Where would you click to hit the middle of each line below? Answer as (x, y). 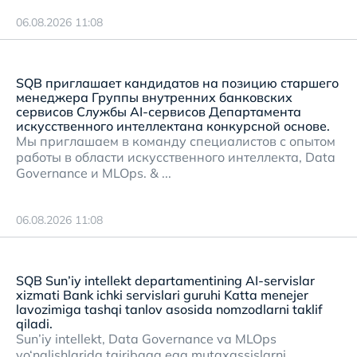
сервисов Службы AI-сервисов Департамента (159, 112)
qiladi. (34, 324)
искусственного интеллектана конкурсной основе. (173, 126)
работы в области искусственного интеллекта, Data (176, 157)
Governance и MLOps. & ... (94, 173)
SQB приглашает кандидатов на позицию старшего (177, 83)
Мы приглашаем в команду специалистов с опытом (176, 141)
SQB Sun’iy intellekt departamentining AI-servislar (165, 280)
